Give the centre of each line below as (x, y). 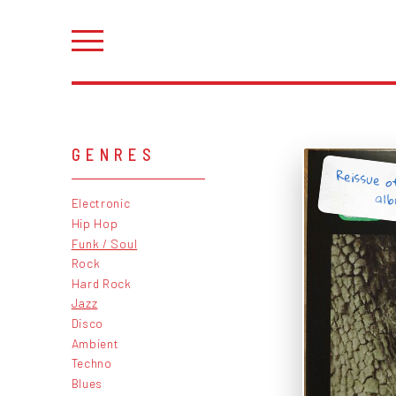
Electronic (101, 203)
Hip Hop (95, 223)
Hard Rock (101, 283)
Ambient (95, 343)
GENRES (114, 154)
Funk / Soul (104, 243)
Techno (91, 363)
